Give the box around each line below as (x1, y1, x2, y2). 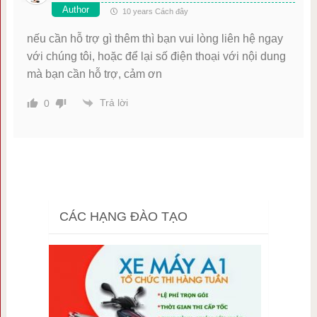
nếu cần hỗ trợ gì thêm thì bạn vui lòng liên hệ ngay (26, 32, 283, 45)
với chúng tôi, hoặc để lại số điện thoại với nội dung (26, 50, 286, 62)
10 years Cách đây (120, 6, 188, 16)
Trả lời (99, 97, 128, 109)
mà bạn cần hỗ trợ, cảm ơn (26, 67, 162, 80)
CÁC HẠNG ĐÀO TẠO (59, 209, 188, 224)
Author (62, 4, 89, 15)
